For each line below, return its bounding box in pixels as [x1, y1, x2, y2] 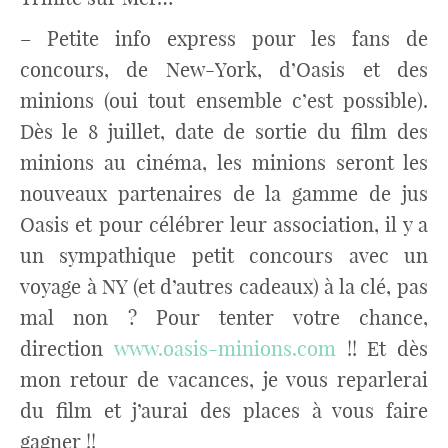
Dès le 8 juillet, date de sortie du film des [20, 119, 428, 144]
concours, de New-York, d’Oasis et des [20, 57, 428, 82]
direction [20, 336, 114, 361]
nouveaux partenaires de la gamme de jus [20, 181, 428, 206]
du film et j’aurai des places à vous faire [20, 398, 428, 423]
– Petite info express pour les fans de [20, 26, 428, 51]
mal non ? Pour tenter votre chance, [20, 305, 428, 330]
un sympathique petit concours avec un [20, 243, 428, 268]
